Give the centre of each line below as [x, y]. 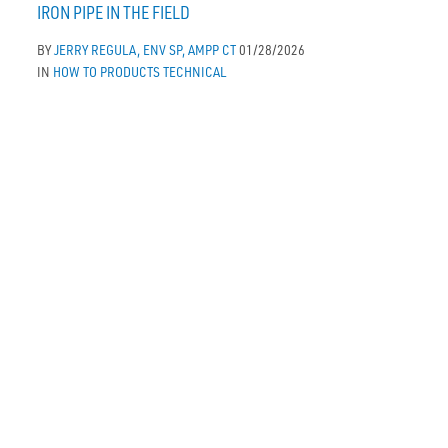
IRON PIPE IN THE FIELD [114, 13]
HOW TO [75, 72]
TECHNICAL [195, 72]
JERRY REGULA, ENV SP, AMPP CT [145, 50]
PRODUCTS [130, 72]
